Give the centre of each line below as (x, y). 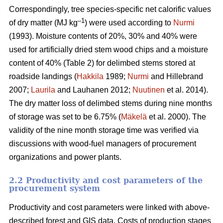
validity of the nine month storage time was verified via (104, 130)
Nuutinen (149, 90)
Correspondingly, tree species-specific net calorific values (110, 9)
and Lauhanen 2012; (94, 90)
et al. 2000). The (176, 116)
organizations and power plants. (65, 157)
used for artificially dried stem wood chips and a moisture (109, 49)
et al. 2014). (186, 90)
